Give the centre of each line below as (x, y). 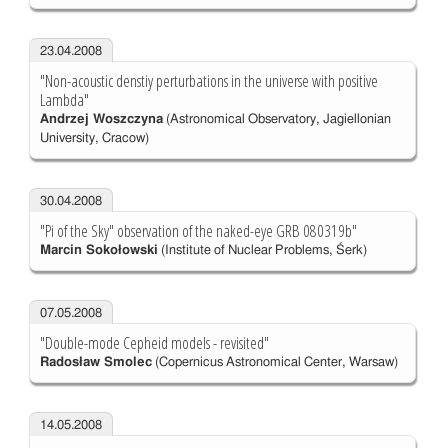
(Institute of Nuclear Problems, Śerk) (262, 251)
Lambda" (64, 100)
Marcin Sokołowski (98, 251)
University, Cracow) (94, 139)
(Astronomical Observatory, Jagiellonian (276, 120)
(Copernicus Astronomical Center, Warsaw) (274, 363)
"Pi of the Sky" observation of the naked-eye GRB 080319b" (198, 231)
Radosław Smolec (95, 363)
